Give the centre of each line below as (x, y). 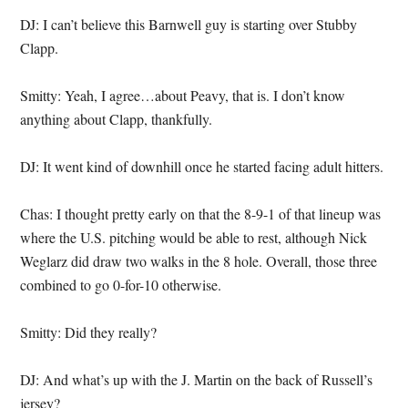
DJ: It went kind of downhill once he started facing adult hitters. (202, 166)
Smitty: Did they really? (89, 332)
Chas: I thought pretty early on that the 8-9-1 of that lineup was (201, 214)
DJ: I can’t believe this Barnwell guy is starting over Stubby (189, 24)
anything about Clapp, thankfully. (117, 119)
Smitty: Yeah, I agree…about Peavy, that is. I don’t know (183, 95)
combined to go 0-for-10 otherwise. (121, 285)
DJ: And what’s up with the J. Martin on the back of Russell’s (197, 379)
